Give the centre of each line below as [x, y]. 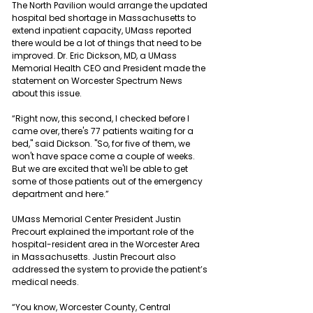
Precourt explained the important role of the [104, 231]
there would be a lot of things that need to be [108, 43]
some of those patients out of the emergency [108, 181]
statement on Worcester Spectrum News [98, 80]
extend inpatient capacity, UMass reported [103, 30]
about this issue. [47, 93]
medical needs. [45, 282]
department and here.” [60, 194]
